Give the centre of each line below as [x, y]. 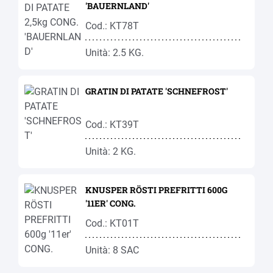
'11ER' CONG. [111, 203]
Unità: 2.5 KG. [115, 53]
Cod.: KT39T [112, 125]
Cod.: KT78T [112, 26]
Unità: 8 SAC [112, 250]
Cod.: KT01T [112, 223]
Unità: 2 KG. [111, 151]
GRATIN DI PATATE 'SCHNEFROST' [157, 91]
